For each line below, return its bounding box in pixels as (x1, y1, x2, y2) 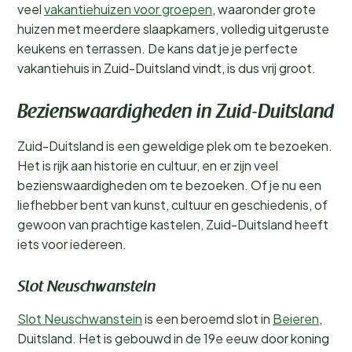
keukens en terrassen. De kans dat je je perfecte (17, 40, 298, 57)
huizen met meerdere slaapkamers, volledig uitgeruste (17, 20, 329, 37)
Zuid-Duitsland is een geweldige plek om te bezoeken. (17, 137, 332, 154)
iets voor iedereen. (17, 236, 126, 252)
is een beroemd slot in (142, 310, 273, 327)
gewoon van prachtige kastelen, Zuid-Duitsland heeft (17, 216, 328, 233)
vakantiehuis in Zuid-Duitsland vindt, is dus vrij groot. (17, 60, 316, 76)
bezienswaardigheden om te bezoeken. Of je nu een (17, 177, 321, 193)
